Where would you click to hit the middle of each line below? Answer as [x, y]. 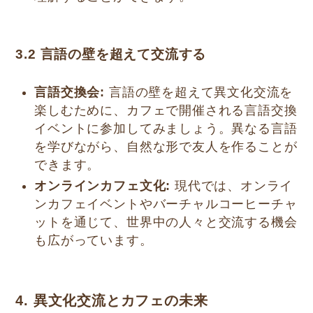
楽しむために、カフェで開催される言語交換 [166, 110]
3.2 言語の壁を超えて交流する [111, 54]
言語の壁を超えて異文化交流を [199, 92]
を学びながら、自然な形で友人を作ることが [166, 147]
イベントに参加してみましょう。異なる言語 [166, 129]
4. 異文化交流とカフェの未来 [112, 300]
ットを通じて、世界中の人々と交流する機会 [166, 223]
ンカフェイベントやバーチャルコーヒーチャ [166, 204]
